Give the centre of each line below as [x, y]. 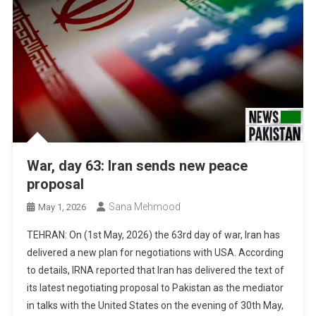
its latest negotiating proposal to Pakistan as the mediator [156, 287]
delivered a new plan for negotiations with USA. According [156, 252]
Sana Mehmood [145, 206]
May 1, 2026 [62, 207]
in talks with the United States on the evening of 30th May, [156, 305]
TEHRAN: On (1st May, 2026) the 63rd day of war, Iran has [154, 235]
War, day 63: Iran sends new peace [138, 165]
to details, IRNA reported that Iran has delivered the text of [156, 270]
